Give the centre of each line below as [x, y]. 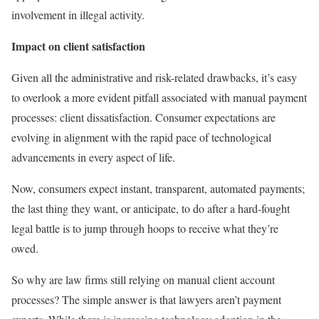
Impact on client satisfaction [78, 46]
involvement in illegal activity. [78, 14]
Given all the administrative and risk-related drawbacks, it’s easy [154, 77]
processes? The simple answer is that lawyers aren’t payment [146, 299]
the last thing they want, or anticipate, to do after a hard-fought [151, 208]
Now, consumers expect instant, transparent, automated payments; [158, 188]
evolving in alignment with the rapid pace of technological [141, 137]
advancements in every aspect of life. [93, 157]
